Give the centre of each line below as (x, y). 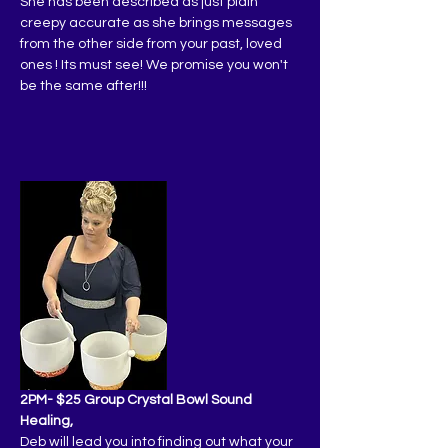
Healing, (46, 420)
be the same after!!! (83, 86)
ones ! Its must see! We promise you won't (155, 65)
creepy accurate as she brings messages (157, 23)
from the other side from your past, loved (152, 44)
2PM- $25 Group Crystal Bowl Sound (137, 399)
